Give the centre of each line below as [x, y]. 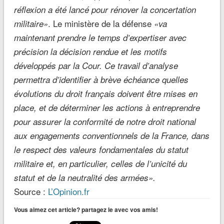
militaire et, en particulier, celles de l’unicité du [100, 164]
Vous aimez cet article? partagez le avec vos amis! [86, 210]
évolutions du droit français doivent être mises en [105, 94]
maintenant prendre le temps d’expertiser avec [100, 38]
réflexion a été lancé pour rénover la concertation [105, 10]
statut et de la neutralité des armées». [84, 178]
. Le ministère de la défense [101, 23]
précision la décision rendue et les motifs [90, 52]
